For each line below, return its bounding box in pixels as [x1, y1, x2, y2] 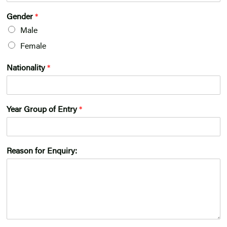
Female [20, 43, 46, 51]
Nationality [7, 64, 47, 73]
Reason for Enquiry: [7, 147, 77, 156]
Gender [7, 13, 35, 22]
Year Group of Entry [7, 106, 79, 115]
